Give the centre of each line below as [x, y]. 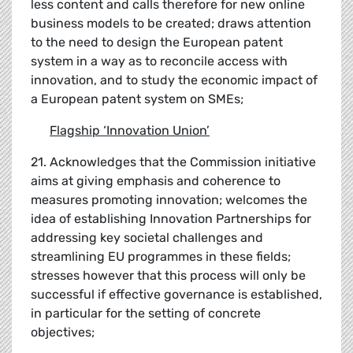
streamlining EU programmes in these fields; [161, 257]
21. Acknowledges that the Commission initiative [173, 162]
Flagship [76, 131]
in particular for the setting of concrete [146, 314]
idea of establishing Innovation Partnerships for [171, 219]
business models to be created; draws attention [171, 24]
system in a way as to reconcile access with [159, 61]
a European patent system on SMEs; [137, 99]
